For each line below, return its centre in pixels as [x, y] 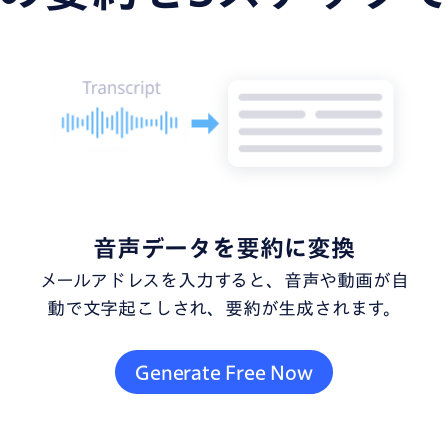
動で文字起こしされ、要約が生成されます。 [223, 307]
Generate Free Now [224, 371]
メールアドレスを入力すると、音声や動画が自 [224, 279]
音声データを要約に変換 [224, 247]
